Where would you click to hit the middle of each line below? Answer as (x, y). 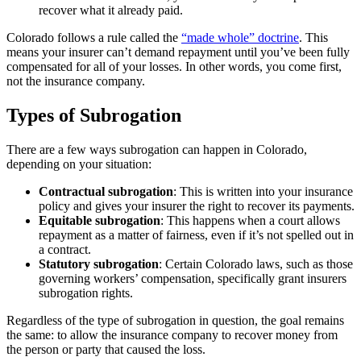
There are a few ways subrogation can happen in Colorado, (157, 150)
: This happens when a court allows (250, 221)
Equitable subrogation (100, 221)
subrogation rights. (86, 293)
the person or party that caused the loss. (106, 350)
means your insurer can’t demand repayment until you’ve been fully (178, 52)
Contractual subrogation (106, 192)
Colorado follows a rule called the (94, 38)
